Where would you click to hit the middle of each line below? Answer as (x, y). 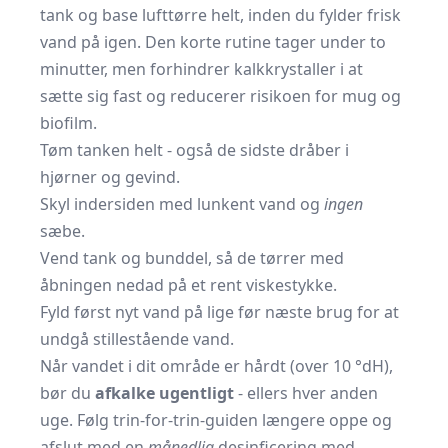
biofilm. (68, 123)
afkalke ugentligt (164, 393)
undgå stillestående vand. (137, 339)
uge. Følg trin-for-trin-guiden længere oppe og (216, 420)
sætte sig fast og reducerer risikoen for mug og (220, 96)
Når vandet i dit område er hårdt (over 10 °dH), (216, 366)
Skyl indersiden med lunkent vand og (182, 204)
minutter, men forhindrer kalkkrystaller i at (201, 69)
